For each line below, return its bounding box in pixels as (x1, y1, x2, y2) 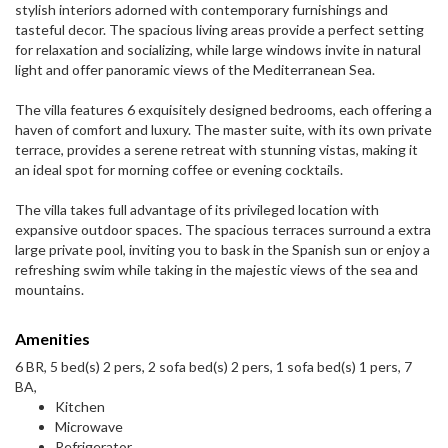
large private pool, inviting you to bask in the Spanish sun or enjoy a (15, 241, 430, 259)
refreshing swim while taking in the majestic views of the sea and (15, 261, 418, 279)
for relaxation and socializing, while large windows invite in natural (15, 41, 421, 59)
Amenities (15, 329, 90, 349)
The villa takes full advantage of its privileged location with (15, 201, 379, 219)
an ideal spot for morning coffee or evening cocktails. (15, 161, 343, 179)
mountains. (15, 281, 84, 299)
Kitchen (55, 398, 105, 416)
